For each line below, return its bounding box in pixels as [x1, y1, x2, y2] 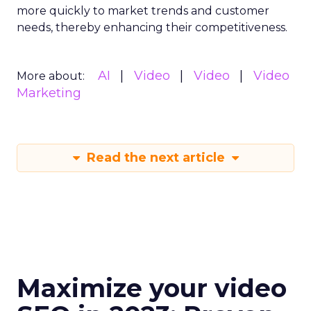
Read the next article [83, 150, 228, 165]
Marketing [17, 85, 81, 101]
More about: [17, 69, 85, 83]
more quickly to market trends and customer [17, 4, 269, 17]
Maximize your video [17, 273, 287, 303]
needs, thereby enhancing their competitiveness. [17, 21, 287, 34]
